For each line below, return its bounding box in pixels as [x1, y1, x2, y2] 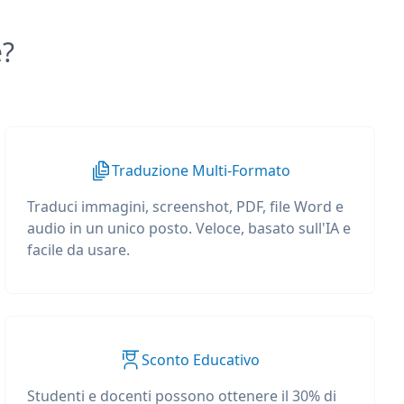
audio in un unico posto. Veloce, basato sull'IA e [27, 218, 352, 238]
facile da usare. [27, 240, 131, 260]
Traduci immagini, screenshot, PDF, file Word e [27, 197, 344, 216]
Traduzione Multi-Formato [111, 161, 290, 180]
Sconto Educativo [142, 350, 261, 370]
